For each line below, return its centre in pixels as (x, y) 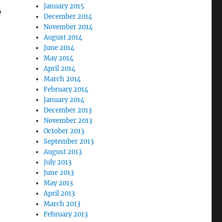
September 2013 (69, 141)
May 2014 (59, 58)
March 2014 (62, 79)
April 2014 (60, 69)
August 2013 (63, 152)
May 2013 (58, 183)
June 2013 (59, 173)
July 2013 (58, 162)
